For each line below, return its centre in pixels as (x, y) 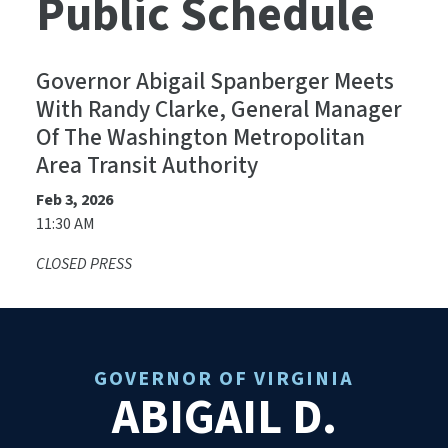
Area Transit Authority (147, 166)
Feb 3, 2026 (74, 200)
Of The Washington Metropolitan (200, 138)
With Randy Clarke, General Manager (219, 110)
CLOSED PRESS (84, 264)
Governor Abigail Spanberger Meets (215, 82)
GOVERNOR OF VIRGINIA (224, 379)
